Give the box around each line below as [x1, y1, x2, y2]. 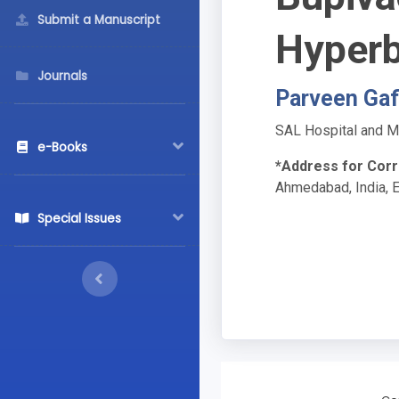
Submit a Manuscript [37, 12, 160, 28]
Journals [37, 68, 87, 85]
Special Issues [37, 210, 121, 227]
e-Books [37, 139, 87, 156]
